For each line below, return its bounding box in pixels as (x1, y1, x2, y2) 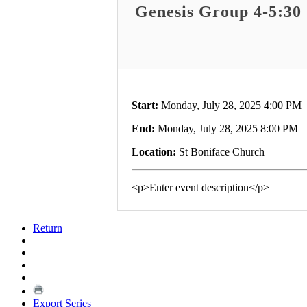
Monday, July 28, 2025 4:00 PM (158, 99, 302, 111)
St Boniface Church (176, 145, 265, 158)
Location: (132, 145, 176, 158)
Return (33, 221, 62, 234)
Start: (132, 99, 158, 111)
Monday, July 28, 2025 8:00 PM (155, 122, 298, 134)
